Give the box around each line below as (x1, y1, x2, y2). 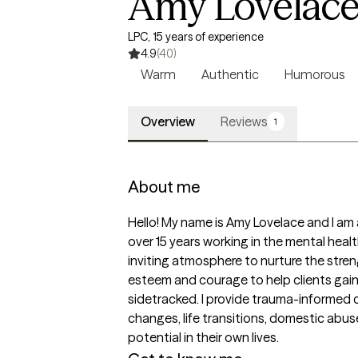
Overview (141, 113, 195, 129)
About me (128, 177, 200, 197)
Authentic (201, 66, 259, 82)
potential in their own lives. (128, 329, 279, 345)
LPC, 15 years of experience (128, 30, 264, 44)
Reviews (221, 113, 268, 129)
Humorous (284, 66, 344, 82)
